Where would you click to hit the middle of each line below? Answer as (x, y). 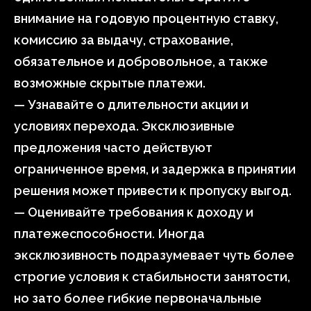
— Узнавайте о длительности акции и (131, 104)
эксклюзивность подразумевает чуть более (154, 255)
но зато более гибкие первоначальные (138, 298)
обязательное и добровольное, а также (141, 61)
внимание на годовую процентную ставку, (146, 18)
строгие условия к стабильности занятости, (152, 277)
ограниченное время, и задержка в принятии (155, 169)
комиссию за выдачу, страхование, (124, 40)
